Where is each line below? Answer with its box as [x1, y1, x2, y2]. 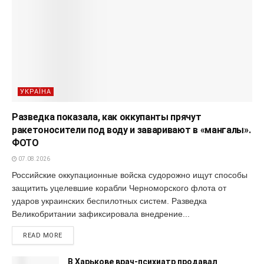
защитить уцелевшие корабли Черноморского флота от [12, 183, 226, 193]
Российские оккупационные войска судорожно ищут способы [12, 170, 247, 180]
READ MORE [23, 231, 62, 239]
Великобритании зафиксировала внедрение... [12, 209, 190, 219]
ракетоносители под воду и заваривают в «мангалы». [12, 124, 251, 136]
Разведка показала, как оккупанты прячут [12, 111, 202, 123]
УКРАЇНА [20, 87, 51, 95]
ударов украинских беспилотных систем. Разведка [12, 196, 207, 206]
